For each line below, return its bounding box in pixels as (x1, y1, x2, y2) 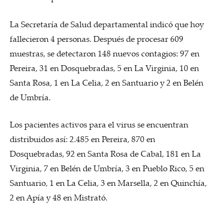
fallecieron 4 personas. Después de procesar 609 (10, 33, 183, 44)
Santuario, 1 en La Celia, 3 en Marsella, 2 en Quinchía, (10, 177, 207, 188)
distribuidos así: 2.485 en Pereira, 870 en (10, 133, 155, 145)
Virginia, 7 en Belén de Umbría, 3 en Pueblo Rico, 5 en (10, 163, 204, 174)
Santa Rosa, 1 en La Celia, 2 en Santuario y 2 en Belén (10, 77, 203, 88)
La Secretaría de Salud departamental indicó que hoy (10, 18, 204, 30)
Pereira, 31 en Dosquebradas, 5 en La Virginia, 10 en (10, 62, 199, 73)
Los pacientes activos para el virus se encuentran (10, 119, 188, 130)
